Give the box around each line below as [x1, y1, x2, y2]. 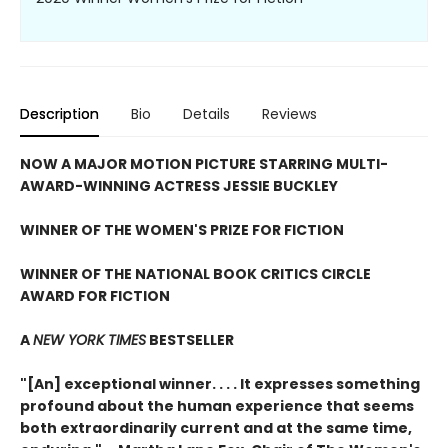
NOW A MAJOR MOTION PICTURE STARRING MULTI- [20, 153, 388, 174]
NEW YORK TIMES [33, 329, 146, 350]
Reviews [262, 103, 317, 124]
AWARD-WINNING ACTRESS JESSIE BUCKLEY [20, 175, 338, 196]
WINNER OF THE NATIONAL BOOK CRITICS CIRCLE [20, 263, 371, 284]
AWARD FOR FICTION [20, 285, 170, 306]
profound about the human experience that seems [20, 395, 414, 416]
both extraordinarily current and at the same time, [20, 417, 412, 438]
